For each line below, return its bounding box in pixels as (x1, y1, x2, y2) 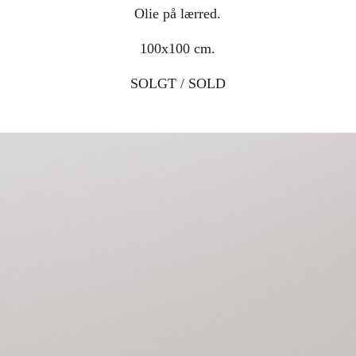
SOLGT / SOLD (130, 75, 226, 91)
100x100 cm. (140, 41, 216, 56)
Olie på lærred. (134, 6, 222, 21)
